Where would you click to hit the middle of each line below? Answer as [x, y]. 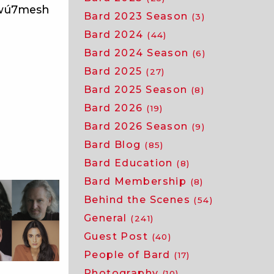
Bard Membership [137, 181]
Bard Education [130, 163]
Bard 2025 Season [137, 90]
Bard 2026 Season [138, 126]
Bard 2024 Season [138, 53]
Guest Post [118, 236]
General [107, 218]
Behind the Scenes [139, 200]
